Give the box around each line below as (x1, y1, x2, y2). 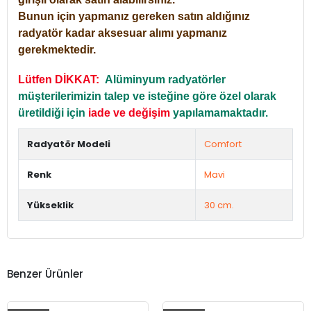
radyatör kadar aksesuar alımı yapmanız (18, 27, 227, 40)
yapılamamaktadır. (170, 107, 271, 119)
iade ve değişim (88, 107, 170, 119)
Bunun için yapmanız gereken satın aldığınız (18, 10, 250, 23)
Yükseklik (27, 199, 74, 212)
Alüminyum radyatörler (105, 74, 226, 86)
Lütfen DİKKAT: (18, 74, 105, 86)
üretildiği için (18, 107, 88, 119)
